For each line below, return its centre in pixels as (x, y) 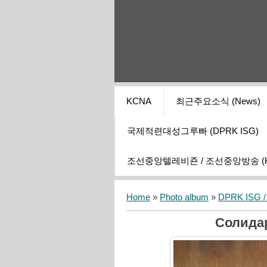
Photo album (184, 198)
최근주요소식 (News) (218, 102)
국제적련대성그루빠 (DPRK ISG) (193, 131)
